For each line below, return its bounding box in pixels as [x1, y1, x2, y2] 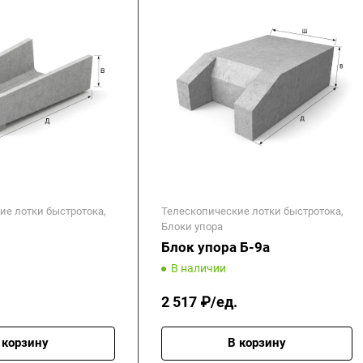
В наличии [171, 262, 226, 275]
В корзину [228, 335, 286, 351]
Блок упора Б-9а [161, 239, 270, 256]
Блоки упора [161, 220, 223, 233]
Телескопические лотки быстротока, [161, 205, 344, 218]
